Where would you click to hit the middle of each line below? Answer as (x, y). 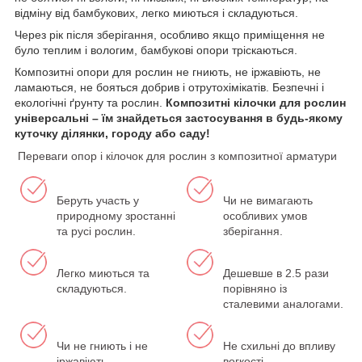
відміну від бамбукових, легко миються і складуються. (156, 13)
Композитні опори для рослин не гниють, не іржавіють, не (168, 72)
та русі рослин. (96, 231)
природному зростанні (116, 215)
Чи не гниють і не (102, 345)
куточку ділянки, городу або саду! (112, 133)
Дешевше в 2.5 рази (276, 273)
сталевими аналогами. (283, 303)
